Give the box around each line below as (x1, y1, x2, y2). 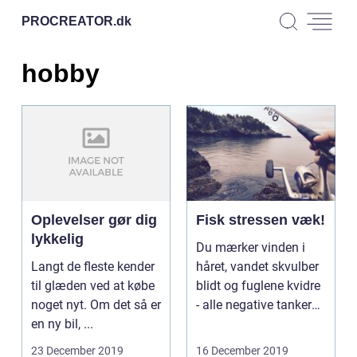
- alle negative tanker (196, 296, 312, 312)
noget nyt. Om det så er (31, 296, 161, 312)
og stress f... (196, 316, 265, 331)
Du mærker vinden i (196, 239, 305, 255)
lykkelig (31, 230, 84, 247)
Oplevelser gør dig (31, 211, 157, 228)
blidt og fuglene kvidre (196, 277, 320, 293)
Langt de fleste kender (31, 258, 155, 274)
